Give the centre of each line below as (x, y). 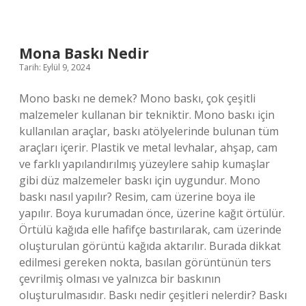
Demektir (117, 19)
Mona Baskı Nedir (84, 53)
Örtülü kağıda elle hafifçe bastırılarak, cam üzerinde (150, 229)
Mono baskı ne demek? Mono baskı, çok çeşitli (137, 98)
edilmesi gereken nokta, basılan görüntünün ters (145, 262)
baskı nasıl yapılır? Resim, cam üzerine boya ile (137, 197)
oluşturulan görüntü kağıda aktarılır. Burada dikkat (150, 246)
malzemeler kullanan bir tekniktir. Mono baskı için (147, 115)
